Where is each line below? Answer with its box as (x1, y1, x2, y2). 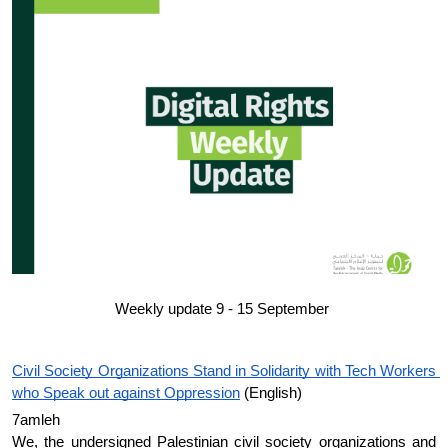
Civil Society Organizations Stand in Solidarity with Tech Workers (12, 363, 436, 379)
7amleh (12, 412, 64, 429)
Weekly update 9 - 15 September (115, 301, 333, 317)
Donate (196, 29, 252, 53)
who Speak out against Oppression (12, 385, 240, 401)
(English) (240, 385, 302, 401)
